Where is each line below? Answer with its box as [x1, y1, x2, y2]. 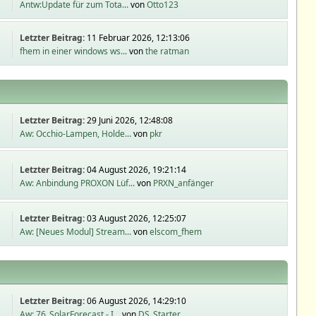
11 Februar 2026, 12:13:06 [87, 32, 190, 44]
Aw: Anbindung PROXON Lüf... [20, 176, 135, 189]
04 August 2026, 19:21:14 [87, 163, 187, 176]
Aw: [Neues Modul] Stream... [20, 226, 132, 238]
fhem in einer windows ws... [20, 45, 128, 57]
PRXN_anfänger [153, 176, 214, 189]
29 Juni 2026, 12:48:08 [87, 114, 174, 126]
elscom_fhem [150, 226, 202, 238]
